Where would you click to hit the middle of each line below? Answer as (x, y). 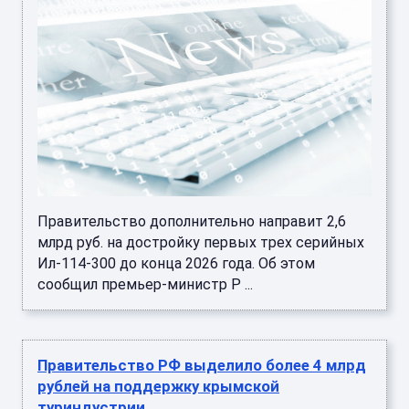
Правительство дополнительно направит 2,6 (192, 221)
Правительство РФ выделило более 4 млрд (202, 365)
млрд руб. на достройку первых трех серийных (201, 242)
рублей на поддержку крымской (158, 386)
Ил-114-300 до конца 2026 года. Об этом (176, 263)
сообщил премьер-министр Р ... (145, 284)
